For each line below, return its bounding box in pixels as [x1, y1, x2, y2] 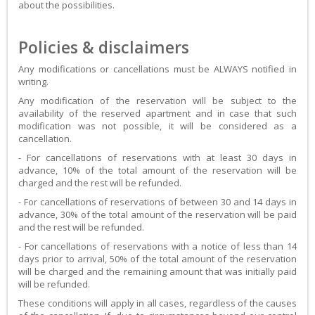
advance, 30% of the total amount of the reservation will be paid [18, 208, 297, 221]
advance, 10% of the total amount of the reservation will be [18, 164, 297, 177]
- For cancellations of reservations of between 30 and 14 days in [18, 195, 297, 209]
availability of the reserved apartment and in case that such [18, 107, 297, 120]
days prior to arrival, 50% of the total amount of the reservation [18, 252, 297, 266]
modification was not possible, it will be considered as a [18, 120, 297, 133]
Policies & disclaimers [18, 36, 189, 59]
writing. [18, 75, 49, 89]
